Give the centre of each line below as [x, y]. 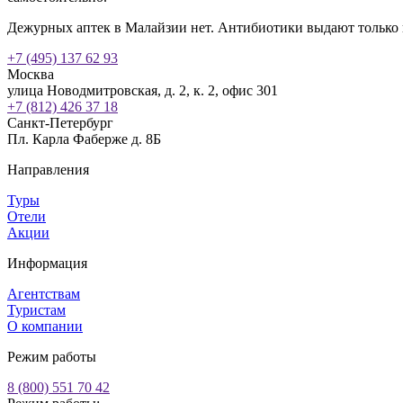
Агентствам [44, 293]
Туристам [36, 309]
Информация [47, 263]
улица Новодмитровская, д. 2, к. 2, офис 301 [143, 90]
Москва [31, 74]
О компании [45, 326]
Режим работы [52, 356]
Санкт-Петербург [60, 122]
